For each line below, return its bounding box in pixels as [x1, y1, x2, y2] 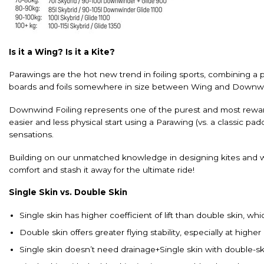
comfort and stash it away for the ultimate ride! [9, 164, 194, 174]
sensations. [9, 129, 54, 139]
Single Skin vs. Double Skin [9, 187, 127, 197]
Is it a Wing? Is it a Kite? [9, 47, 115, 57]
